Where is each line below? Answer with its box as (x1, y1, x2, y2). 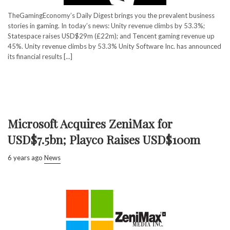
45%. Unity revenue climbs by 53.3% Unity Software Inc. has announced (8, 42, 221, 50)
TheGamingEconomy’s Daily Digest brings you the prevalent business (8, 11, 215, 20)
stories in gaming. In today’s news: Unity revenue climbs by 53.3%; (8, 21, 205, 30)
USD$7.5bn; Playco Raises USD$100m (8, 131, 200, 147)
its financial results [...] (8, 52, 72, 61)
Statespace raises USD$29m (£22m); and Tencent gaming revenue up (8, 31, 215, 40)
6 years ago (8, 153, 43, 162)
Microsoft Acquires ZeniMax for (8, 115, 172, 131)
